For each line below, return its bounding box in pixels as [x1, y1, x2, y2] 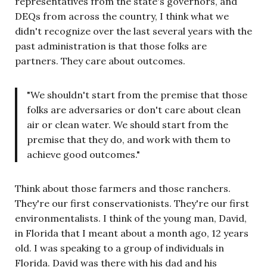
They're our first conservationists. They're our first [15, 197, 249, 209]
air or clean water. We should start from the [27, 118, 228, 131]
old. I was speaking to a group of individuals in [15, 241, 224, 254]
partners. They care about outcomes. [15, 54, 185, 67]
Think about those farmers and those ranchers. [15, 182, 231, 194]
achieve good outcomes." [27, 148, 140, 160]
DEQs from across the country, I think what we [15, 10, 229, 22]
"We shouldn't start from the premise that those [27, 88, 247, 101]
